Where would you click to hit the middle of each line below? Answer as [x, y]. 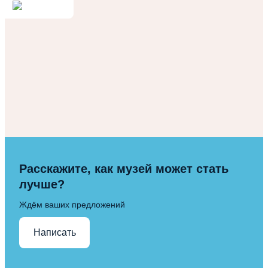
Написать [54, 233]
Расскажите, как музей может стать [124, 168]
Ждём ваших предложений [72, 204]
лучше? [42, 184]
